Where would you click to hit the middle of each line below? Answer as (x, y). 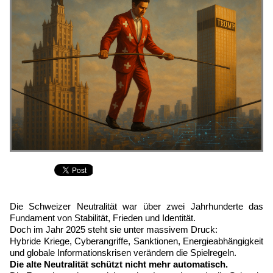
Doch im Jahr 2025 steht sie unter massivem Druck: (114, 230)
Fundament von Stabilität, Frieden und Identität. (103, 218)
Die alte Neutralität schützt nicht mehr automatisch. (119, 264)
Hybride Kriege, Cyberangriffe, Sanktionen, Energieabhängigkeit (136, 241)
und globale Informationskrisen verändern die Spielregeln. (123, 253)
